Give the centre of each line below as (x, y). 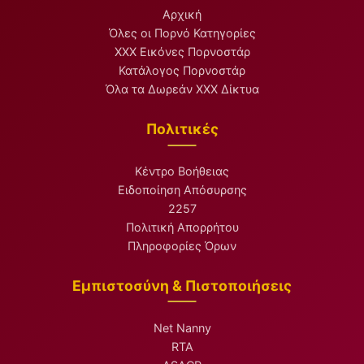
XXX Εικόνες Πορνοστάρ (182, 52)
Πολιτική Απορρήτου (182, 227)
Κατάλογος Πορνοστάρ (182, 71)
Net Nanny (182, 327)
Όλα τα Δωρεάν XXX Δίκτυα (182, 89)
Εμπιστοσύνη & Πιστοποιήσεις (182, 285)
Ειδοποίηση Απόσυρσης (182, 189)
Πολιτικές (182, 129)
